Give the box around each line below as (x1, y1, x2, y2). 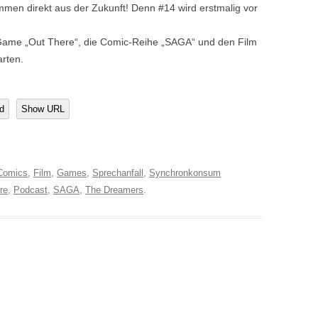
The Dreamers (85, 185, 143, 195)
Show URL (21, 104, 65, 114)
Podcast (13, 185, 48, 195)
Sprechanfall (92, 168, 143, 178)
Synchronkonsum (149, 168, 221, 178)
